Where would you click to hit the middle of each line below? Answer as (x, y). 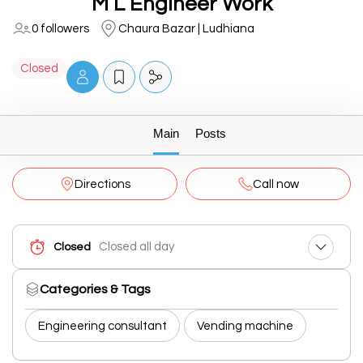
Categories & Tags (95, 289)
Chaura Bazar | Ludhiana (186, 28)
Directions (102, 184)
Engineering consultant (102, 326)
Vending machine (245, 326)
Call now (275, 184)
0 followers (60, 28)
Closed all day (137, 247)
